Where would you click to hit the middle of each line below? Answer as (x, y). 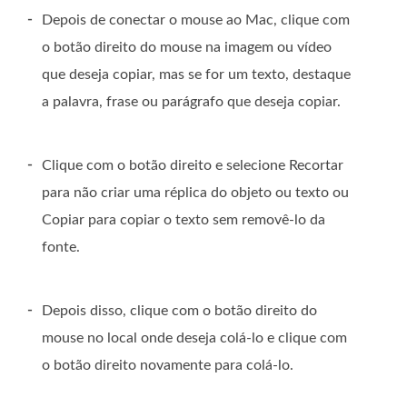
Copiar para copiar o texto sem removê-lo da (184, 220)
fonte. (61, 248)
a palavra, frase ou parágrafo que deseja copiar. (191, 102)
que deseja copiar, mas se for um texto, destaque (196, 75)
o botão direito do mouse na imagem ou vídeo (187, 48)
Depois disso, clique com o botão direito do (179, 311)
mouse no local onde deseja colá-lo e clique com (194, 338)
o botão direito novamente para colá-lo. (168, 366)
